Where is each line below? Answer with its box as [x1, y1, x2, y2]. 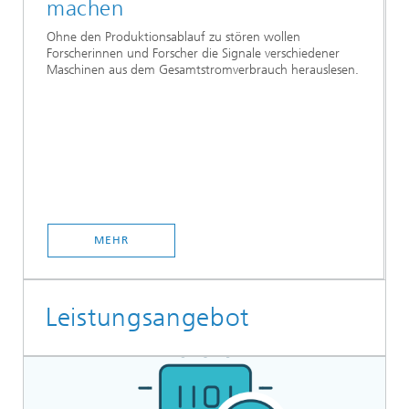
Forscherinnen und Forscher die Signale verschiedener [47, 45, 340, 61]
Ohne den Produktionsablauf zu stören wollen [47, 28, 300, 45]
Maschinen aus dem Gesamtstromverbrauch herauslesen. [47, 61, 359, 78]
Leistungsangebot [46, 302, 250, 332]
